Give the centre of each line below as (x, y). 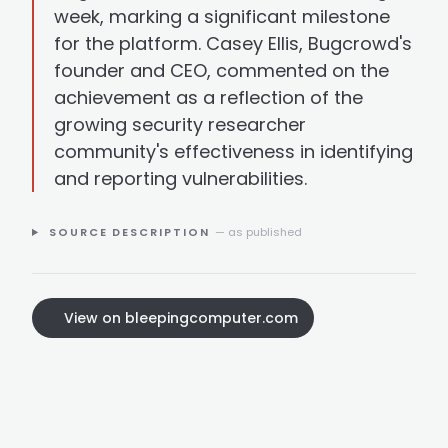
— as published (259, 232)
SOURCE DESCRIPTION (129, 232)
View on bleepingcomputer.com (181, 318)
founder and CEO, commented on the (221, 70)
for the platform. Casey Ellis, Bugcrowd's (233, 43)
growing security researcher (180, 124)
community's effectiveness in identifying (233, 151)
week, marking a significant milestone (222, 16)
